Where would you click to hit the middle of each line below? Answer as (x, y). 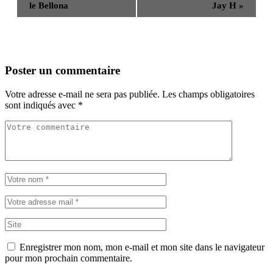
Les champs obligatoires (208, 94)
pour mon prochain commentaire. (69, 258)
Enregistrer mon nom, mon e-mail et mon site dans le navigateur (142, 247)
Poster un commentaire (62, 70)
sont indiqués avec (41, 105)
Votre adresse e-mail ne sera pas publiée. (82, 94)
